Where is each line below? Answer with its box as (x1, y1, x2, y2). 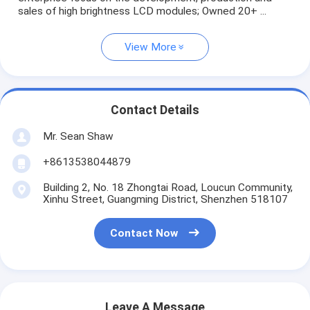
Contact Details (111, 102, 199, 117)
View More (125, 41, 176, 54)
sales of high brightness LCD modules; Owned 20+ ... (18, 5, 267, 18)
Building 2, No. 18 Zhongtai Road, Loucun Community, (42, 181, 293, 194)
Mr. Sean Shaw (42, 129, 113, 143)
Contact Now (110, 226, 179, 239)
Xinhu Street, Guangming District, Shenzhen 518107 (42, 193, 288, 206)
